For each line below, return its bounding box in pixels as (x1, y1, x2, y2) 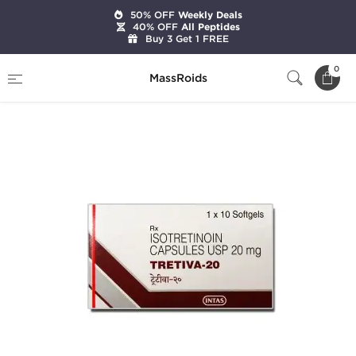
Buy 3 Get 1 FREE (145, 33, 229, 44)
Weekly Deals (174, 9, 242, 21)
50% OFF (130, 9, 175, 21)
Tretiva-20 (8, 79, 57, 91)
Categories (74, 60, 126, 72)
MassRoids (149, 71, 207, 85)
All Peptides (177, 21, 240, 33)
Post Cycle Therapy (164, 60, 257, 72)
